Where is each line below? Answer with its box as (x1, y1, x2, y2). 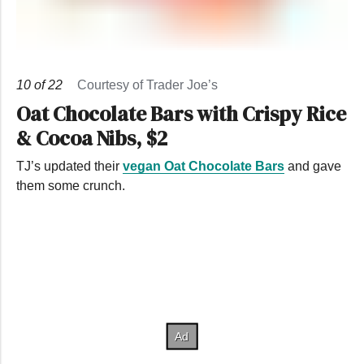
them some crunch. (16, 178, 125, 193)
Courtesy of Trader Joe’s (77, 77, 218, 92)
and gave (284, 158, 341, 173)
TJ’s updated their (16, 158, 123, 173)
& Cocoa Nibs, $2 (16, 123, 167, 152)
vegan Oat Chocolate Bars (123, 158, 284, 173)
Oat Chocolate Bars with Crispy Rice (16, 99, 346, 128)
